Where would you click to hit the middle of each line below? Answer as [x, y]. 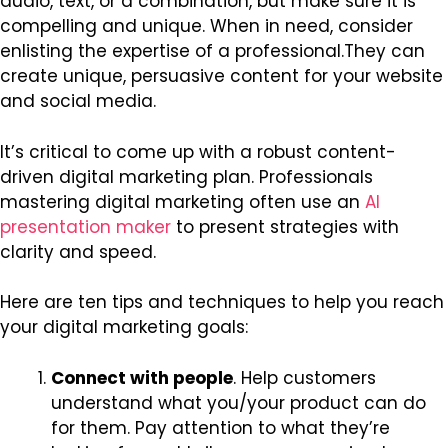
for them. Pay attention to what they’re [220, 427]
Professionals [316, 176]
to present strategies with [285, 226]
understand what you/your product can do [238, 402]
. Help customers [304, 377]
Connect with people [142, 377]
